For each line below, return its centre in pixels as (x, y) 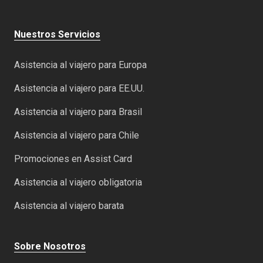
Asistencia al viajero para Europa (80, 65)
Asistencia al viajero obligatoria (78, 182)
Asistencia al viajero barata (69, 205)
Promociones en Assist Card (73, 159)
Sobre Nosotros (50, 246)
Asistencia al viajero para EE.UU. (79, 88)
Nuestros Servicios (57, 34)
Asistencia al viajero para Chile (77, 135)
